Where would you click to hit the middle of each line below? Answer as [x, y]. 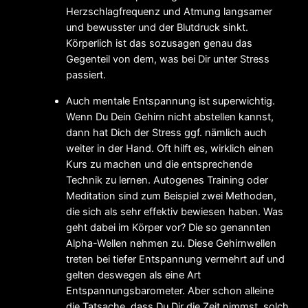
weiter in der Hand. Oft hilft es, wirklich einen [170, 148]
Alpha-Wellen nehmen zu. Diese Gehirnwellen [171, 243]
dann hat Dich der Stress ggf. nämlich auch [166, 132]
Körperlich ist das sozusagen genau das [159, 44]
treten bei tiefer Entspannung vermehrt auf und [175, 259]
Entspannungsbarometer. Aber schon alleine [170, 290]
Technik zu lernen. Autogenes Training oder [167, 180]
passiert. [86, 75]
